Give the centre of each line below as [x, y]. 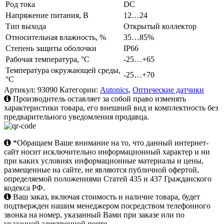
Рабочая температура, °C [47, 59]
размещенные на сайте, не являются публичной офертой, [101, 170]
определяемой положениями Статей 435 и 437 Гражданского [108, 179]
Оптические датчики [168, 90]
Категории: [80, 90]
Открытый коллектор [160, 26]
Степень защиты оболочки [51, 48]
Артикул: [21, 90]
